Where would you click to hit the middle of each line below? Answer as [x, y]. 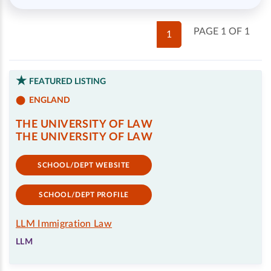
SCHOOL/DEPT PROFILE [84, 195]
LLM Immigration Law [64, 224]
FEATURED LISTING [67, 82]
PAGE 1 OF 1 [222, 31]
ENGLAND [50, 100]
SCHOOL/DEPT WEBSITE [84, 165]
